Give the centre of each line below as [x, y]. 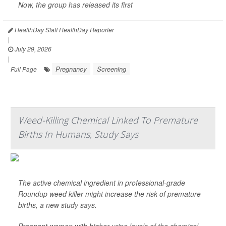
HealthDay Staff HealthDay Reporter [64, 30]
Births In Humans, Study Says [78, 134]
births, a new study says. [58, 205]
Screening [111, 69]
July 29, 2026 [32, 49]
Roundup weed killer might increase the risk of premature [109, 194]
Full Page [24, 69]
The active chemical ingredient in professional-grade [102, 183]
